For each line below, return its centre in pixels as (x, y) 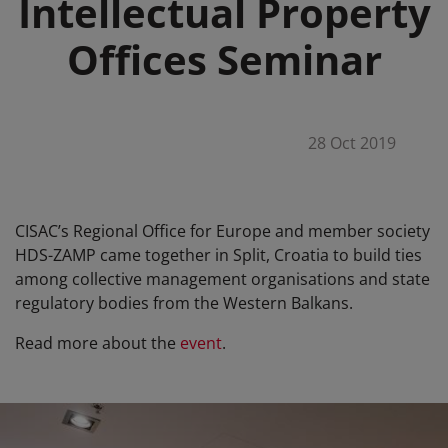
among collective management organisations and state (222, 278)
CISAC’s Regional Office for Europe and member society (222, 230)
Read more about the (97, 342)
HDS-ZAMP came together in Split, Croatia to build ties (218, 254)
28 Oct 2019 (351, 142)
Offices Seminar (224, 59)
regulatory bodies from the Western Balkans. (184, 302)
